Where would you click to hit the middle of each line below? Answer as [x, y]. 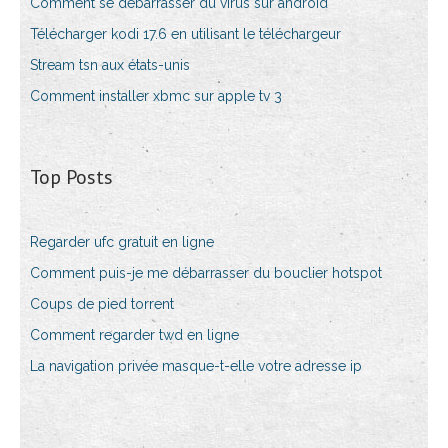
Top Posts [71, 177]
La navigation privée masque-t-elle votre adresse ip [196, 366]
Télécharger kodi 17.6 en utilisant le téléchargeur [185, 34]
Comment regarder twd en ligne [134, 335]
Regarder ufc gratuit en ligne [122, 242]
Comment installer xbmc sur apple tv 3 [156, 96]
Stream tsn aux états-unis [110, 65]
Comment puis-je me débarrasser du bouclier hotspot [206, 273]
